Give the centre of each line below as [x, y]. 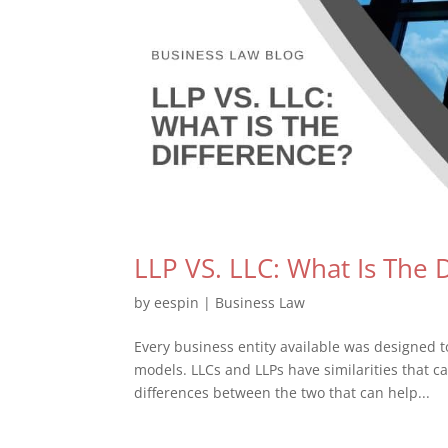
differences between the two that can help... [282, 392]
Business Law [260, 302]
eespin [177, 302]
